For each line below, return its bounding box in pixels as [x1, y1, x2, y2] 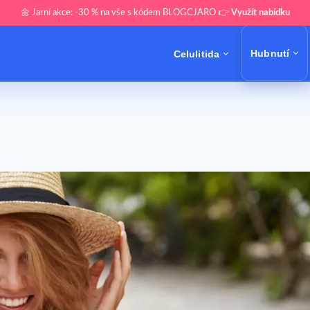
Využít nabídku [230, 8, 290, 17]
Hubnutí [250, 47, 290, 59]
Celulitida [173, 48, 220, 60]
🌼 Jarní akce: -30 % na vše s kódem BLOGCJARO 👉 [20, 8, 231, 17]
